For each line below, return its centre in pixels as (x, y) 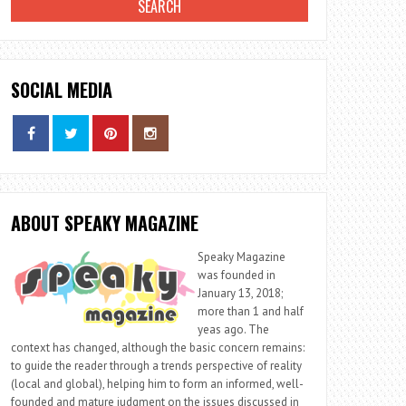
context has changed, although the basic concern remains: (158, 348)
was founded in (237, 275)
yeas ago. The (234, 329)
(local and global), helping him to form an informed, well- (158, 384)
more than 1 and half (251, 311)
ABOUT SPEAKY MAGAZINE (105, 223)
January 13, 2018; (241, 293)
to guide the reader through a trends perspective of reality (157, 366)
